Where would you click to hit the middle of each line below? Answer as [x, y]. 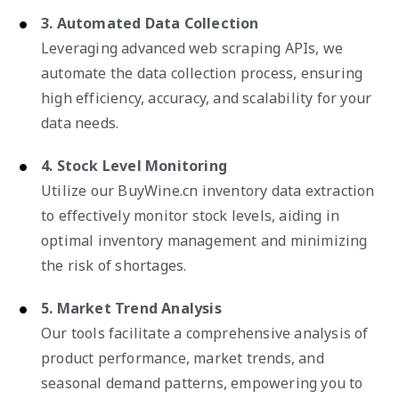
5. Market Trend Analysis [131, 308]
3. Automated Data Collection [150, 23]
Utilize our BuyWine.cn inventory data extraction [208, 190]
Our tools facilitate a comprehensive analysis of [205, 333]
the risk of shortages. [114, 265]
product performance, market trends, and [183, 358]
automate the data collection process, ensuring [202, 73]
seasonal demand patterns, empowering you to [202, 383]
